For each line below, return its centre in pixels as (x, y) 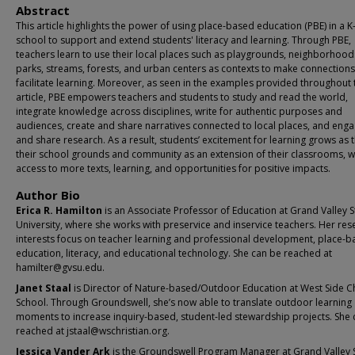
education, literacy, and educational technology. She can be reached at (174, 253)
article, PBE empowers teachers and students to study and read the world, (182, 97)
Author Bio (48, 195)
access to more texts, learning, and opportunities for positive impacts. (173, 168)
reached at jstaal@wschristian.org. (93, 331)
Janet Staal (44, 288)
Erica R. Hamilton (59, 210)
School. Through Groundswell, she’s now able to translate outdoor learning (184, 302)
